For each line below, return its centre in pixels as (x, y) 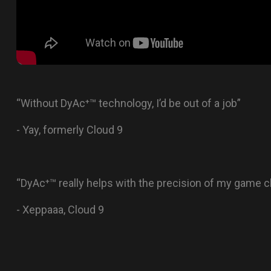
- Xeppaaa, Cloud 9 (60, 209)
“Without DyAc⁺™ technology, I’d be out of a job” (129, 103)
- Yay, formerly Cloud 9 (70, 129)
